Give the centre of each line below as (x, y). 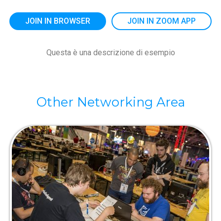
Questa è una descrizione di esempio (110, 53)
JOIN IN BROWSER (58, 21)
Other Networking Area (110, 102)
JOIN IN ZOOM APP (162, 21)
